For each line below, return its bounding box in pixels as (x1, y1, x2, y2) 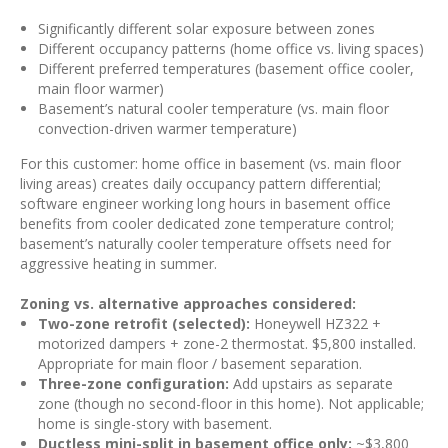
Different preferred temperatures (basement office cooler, (38, 59, 414, 78)
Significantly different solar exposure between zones (38, 19, 375, 38)
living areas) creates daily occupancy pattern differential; (20, 174, 381, 193)
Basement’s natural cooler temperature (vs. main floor (38, 99, 389, 118)
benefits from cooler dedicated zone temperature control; (20, 214, 394, 233)
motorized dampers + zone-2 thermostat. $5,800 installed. (38, 334, 416, 353)
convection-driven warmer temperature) (38, 119, 297, 138)
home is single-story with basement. (38, 414, 272, 433)
